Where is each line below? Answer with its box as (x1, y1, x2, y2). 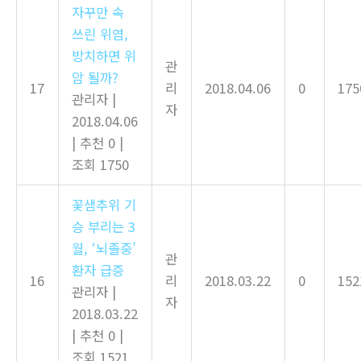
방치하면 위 (72, 45, 137, 65)
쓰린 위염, (72, 23, 129, 44)
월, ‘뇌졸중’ (72, 238, 137, 258)
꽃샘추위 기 (72, 194, 137, 214)
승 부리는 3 (72, 216, 136, 236)
